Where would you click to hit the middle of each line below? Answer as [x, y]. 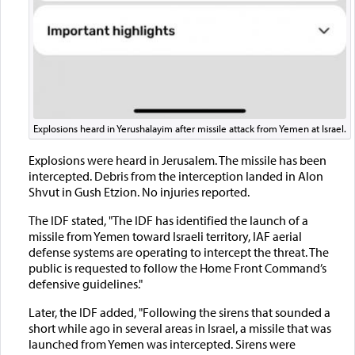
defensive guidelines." [85, 284]
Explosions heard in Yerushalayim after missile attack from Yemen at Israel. [189, 129]
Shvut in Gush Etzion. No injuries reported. [139, 192]
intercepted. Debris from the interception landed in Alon [176, 176]
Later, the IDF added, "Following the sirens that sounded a [179, 313]
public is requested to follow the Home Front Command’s [177, 268]
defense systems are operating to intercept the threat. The [178, 252]
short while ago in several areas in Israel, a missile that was [179, 328]
